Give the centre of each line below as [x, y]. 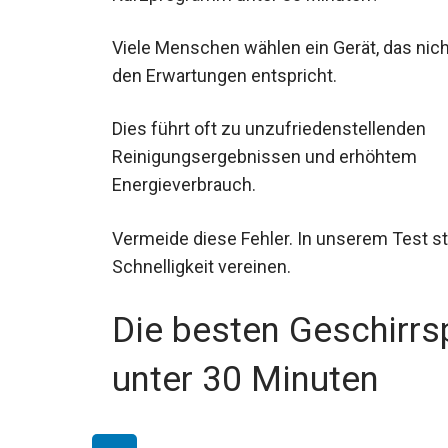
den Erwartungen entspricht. [224, 76]
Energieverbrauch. [184, 185]
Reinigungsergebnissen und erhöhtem [264, 157]
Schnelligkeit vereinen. [201, 266]
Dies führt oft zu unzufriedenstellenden [269, 129]
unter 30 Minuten [245, 379]
